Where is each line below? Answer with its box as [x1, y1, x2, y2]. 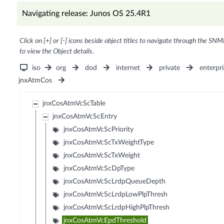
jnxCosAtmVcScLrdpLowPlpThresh [63, 191, 168, 198]
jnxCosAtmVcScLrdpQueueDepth [63, 178, 166, 185]
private [159, 64, 180, 72]
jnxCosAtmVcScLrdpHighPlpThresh [63, 204, 170, 211]
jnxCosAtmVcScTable [42, 100, 106, 107]
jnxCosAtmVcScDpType [63, 165, 135, 172]
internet [116, 64, 140, 72]
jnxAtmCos [18, 77, 52, 84]
